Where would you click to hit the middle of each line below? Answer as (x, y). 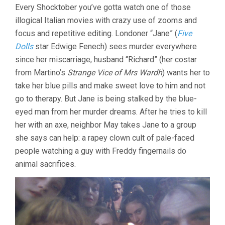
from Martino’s (41, 73)
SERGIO (200, 67)
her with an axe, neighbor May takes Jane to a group (106, 125)
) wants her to (186, 73)
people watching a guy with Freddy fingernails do (101, 151)
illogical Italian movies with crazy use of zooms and (106, 21)
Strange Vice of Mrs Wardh (115, 73)
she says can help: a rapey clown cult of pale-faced (105, 138)
